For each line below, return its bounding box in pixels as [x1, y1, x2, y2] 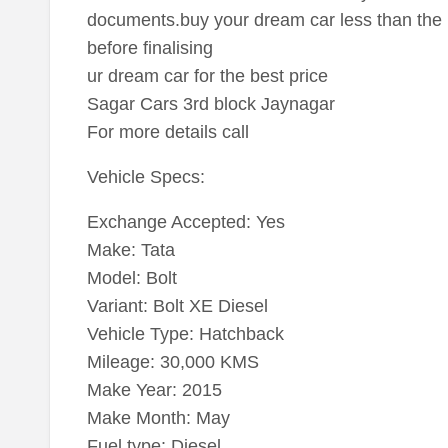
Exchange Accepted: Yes [86, 211, 285, 232]
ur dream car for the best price [86, 65, 328, 86]
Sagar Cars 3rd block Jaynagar [86, 93, 335, 114]
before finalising [86, 37, 213, 58]
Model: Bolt [86, 267, 177, 288]
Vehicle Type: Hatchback [86, 323, 284, 344]
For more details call [86, 121, 249, 142]
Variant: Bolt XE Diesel [86, 295, 268, 316]
